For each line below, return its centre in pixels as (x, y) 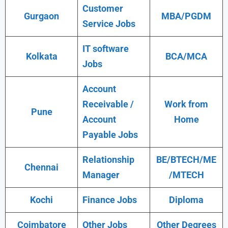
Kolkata (41, 56)
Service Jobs (109, 23)
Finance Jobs (110, 199)
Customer (103, 8)
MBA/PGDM (186, 16)
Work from (186, 104)
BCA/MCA (186, 56)
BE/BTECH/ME (186, 159)
